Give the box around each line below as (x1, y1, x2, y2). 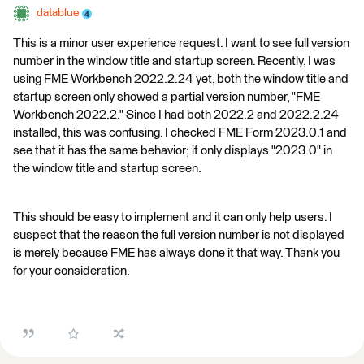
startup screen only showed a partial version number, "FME (13, 91, 320, 103)
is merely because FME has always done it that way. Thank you (13, 247, 340, 259)
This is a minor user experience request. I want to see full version (13, 37, 349, 50)
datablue (37, 7, 79, 19)
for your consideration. (13, 265, 130, 277)
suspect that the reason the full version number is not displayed (13, 229, 344, 241)
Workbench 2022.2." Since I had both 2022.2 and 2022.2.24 (13, 109, 339, 121)
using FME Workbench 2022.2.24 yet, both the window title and (13, 73, 349, 85)
